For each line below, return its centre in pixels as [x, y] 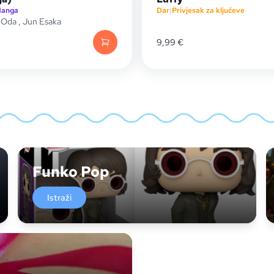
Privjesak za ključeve [208, 10]
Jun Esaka [42, 21]
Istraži [60, 198]
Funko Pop [71, 172]
